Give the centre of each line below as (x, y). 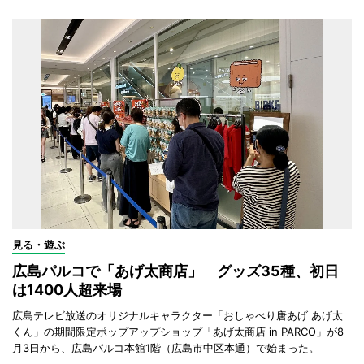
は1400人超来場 (67, 289)
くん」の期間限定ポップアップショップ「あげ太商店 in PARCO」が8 (178, 331)
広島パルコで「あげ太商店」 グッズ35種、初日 (175, 271)
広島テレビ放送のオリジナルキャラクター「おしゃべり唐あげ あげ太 (178, 315)
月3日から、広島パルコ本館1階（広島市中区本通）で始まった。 (166, 347)
